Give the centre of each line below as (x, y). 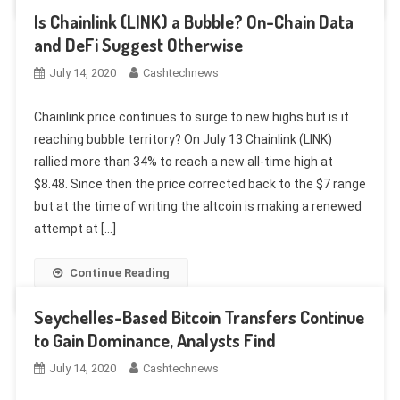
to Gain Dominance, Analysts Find (154, 340)
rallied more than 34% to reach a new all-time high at (183, 161)
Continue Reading (119, 272)
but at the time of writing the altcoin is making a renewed (197, 206)
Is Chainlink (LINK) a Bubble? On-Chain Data (193, 21)
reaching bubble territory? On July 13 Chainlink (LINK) (183, 139)
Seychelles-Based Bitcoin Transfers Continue (199, 317)
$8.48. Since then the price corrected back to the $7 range (200, 183)
